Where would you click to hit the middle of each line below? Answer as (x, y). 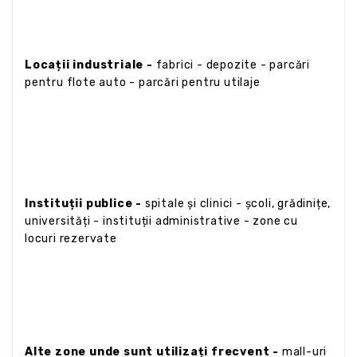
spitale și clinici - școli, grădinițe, (237, 203)
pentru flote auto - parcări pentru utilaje (143, 82)
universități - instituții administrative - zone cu (161, 221)
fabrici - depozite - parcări (231, 65)
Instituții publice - (83, 203)
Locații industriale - (89, 65)
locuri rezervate (71, 238)
